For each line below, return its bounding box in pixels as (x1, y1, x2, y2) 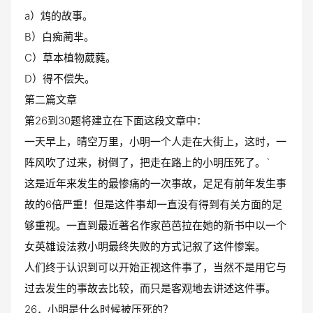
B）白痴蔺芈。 (24, 30, 94, 43)
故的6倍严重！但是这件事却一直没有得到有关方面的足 (24, 198, 282, 211)
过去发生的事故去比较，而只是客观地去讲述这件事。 (24, 282, 276, 295)
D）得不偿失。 (24, 72, 95, 85)
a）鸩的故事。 (24, 9, 93, 22)
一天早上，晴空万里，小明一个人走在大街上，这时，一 (24, 135, 286, 148)
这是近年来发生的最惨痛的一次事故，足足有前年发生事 (24, 177, 286, 190)
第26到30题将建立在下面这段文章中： (24, 114, 207, 127)
